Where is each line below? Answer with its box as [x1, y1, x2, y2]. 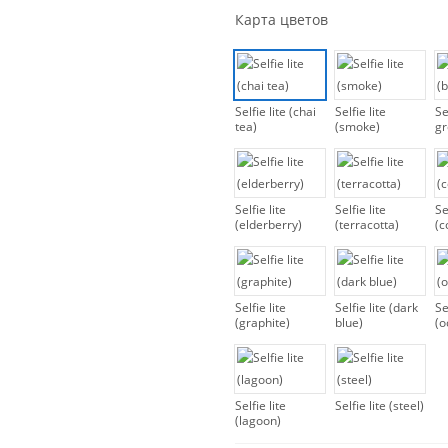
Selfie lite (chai [235, 102, 316, 120]
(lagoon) [235, 411, 281, 429]
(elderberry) [235, 215, 302, 233]
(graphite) [235, 313, 290, 331]
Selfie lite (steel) [335, 396, 424, 414]
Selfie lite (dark [335, 298, 418, 316]
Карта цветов [235, 9, 328, 29]
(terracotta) [335, 215, 399, 233]
